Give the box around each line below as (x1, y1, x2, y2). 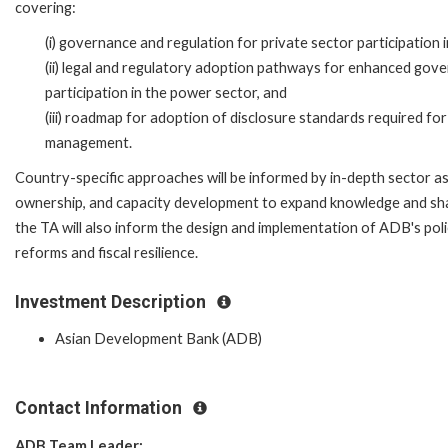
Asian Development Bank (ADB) (55, 330, 262, 348)
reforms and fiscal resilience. (15, 243, 198, 261)
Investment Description (15, 291, 210, 312)
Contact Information (15, 398, 186, 419)
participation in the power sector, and (45, 83, 287, 101)
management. (45, 133, 132, 151)
